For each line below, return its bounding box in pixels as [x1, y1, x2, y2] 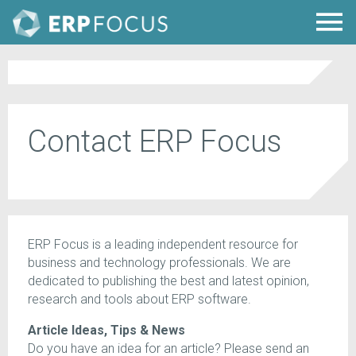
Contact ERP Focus [28, 124, 281, 159]
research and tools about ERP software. [28, 292, 251, 308]
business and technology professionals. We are [28, 255, 291, 271]
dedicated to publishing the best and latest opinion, [28, 273, 309, 289]
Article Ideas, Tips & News [28, 323, 185, 339]
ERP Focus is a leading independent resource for [28, 237, 298, 253]
